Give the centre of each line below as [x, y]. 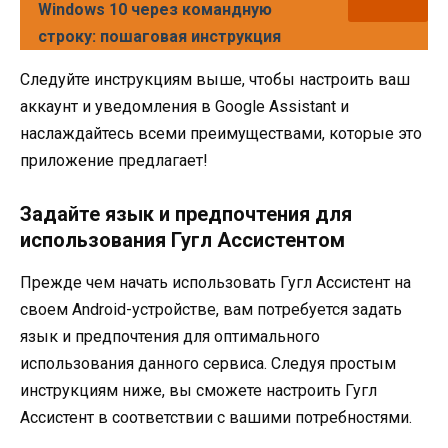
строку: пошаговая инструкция [159, 37]
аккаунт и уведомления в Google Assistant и [184, 107]
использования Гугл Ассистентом [182, 240]
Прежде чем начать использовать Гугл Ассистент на [215, 283]
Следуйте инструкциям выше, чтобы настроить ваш [215, 80]
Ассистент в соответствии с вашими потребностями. [216, 418]
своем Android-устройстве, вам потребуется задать [211, 310]
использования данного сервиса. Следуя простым [208, 364]
